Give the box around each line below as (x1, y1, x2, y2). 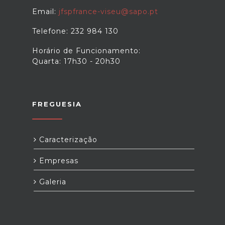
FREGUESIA (32, 100, 82, 108)
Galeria (37, 177, 66, 186)
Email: (32, 7, 59, 16)
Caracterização (37, 135, 97, 144)
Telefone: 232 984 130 (32, 27, 119, 36)
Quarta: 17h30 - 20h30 (32, 57, 121, 66)
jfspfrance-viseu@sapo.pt (59, 7, 158, 16)
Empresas (37, 156, 78, 165)
